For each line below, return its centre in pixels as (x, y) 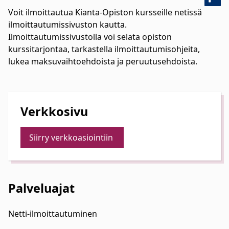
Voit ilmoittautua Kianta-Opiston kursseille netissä (105, 12)
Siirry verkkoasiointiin (71, 138)
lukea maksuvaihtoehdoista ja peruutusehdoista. (103, 61)
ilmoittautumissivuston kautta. (67, 25)
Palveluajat (41, 188)
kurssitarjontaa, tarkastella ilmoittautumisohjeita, (104, 49)
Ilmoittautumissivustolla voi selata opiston (90, 37)
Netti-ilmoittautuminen (53, 214)
